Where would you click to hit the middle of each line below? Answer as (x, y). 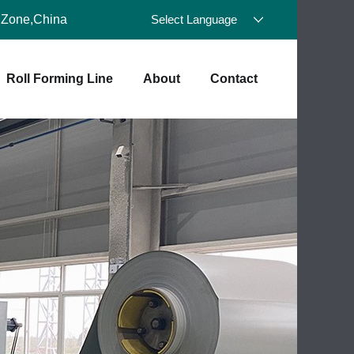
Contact (234, 79)
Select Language (194, 19)
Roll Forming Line (60, 79)
